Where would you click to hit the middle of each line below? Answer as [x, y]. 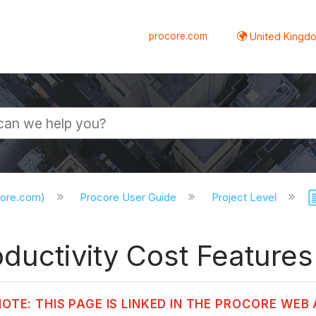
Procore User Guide [130, 197]
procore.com [178, 36]
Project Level [246, 197]
